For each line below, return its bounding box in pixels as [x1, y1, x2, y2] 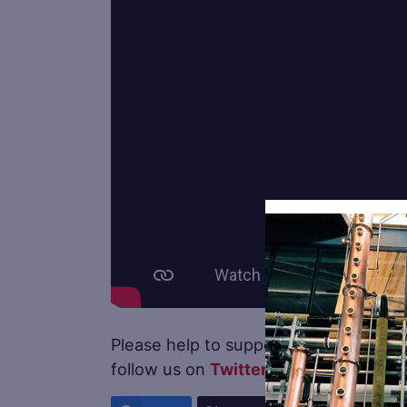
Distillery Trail [292, 333, 402, 354]
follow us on [111, 358, 210, 379]
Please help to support [111, 333, 292, 354]
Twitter [210, 358, 267, 379]
